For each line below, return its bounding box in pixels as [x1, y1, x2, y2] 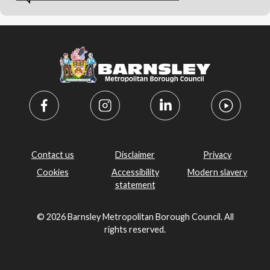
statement [115, 180, 155, 190]
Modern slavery [187, 167, 248, 177]
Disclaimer [115, 149, 155, 160]
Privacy [203, 149, 232, 160]
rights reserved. [104, 224, 166, 235]
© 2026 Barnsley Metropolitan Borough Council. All [36, 212, 234, 222]
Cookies [36, 167, 69, 177]
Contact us [31, 149, 74, 160]
